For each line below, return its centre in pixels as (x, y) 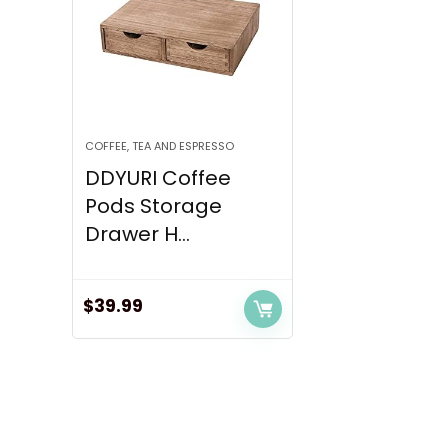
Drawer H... (138, 234)
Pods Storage (154, 206)
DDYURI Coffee (158, 178)
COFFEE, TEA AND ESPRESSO (160, 146)
